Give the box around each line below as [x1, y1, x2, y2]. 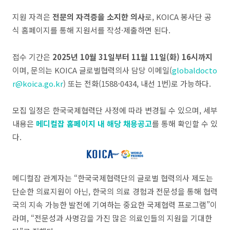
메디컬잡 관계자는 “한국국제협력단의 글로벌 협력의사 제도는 [12, 172, 213, 183]
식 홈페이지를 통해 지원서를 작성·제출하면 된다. [12, 25, 170, 35]
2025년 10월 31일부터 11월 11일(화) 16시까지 [52, 51, 213, 62]
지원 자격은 [12, 11, 52, 22]
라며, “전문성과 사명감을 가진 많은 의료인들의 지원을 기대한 [12, 213, 212, 223]
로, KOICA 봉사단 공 [145, 11, 212, 22]
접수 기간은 [12, 51, 52, 62]
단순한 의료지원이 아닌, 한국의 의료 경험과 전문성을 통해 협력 [12, 186, 218, 197]
